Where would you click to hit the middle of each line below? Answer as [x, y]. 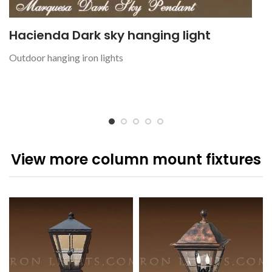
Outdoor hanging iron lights [66, 57]
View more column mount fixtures [136, 159]
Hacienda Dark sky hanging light [110, 35]
